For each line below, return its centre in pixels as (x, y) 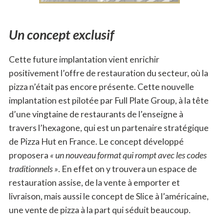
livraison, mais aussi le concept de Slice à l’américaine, (109, 196)
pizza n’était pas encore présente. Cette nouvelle (101, 87)
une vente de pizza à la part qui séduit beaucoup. (99, 210)
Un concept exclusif (61, 34)
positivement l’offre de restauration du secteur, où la (108, 73)
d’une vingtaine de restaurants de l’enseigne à (96, 114)
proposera (29, 155)
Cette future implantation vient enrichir (84, 59)
